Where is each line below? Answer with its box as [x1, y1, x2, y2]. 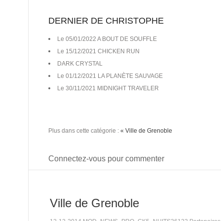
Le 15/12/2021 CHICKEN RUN [57, 48, 140, 55]
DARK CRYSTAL [57, 60, 103, 68]
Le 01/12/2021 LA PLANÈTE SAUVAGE [57, 73, 163, 80]
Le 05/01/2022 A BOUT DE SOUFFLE [57, 36, 157, 43]
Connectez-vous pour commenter [48, 154, 164, 163]
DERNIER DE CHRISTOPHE [48, 16, 164, 26]
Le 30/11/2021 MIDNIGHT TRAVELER [57, 85, 159, 92]
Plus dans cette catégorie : [48, 127, 120, 135]
